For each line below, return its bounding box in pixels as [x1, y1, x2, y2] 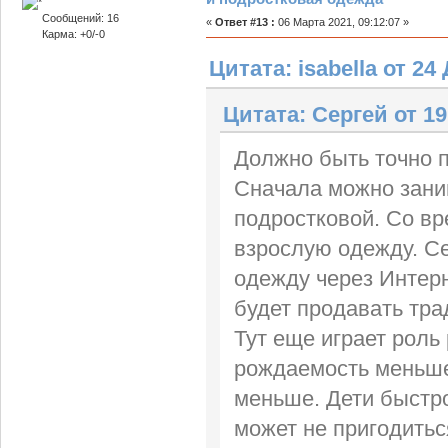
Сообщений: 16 [41, 12, 119, 25]
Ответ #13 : [214, 15, 275, 28]
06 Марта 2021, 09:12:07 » [274, 15, 409, 28]
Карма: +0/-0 [41, 28, 105, 41]
